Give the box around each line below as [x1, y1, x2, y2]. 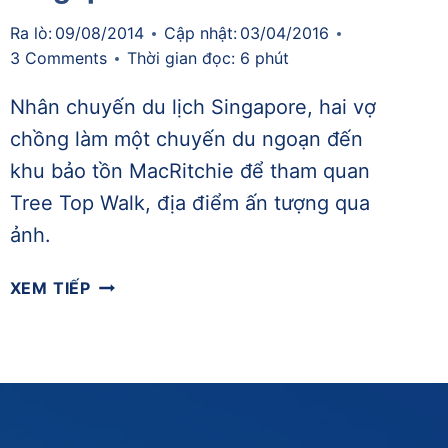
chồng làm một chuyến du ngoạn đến [9, 127, 363, 152]
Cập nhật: [163, 23, 237, 44]
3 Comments [9, 48, 107, 69]
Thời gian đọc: [126, 48, 235, 69]
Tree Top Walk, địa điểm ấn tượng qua [9, 191, 370, 216]
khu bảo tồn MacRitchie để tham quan [9, 159, 370, 184]
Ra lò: [9, 23, 52, 44]
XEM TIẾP [9, 278, 92, 299]
